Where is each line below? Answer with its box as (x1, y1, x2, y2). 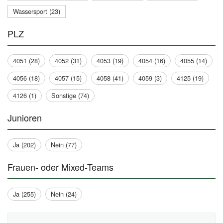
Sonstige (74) (51, 90, 89, 100)
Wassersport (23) (13, 6, 60, 16)
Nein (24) (51, 189, 77, 199)
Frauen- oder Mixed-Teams (7, 160, 113, 173)
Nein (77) (51, 139, 77, 149)
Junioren (7, 111, 42, 124)
